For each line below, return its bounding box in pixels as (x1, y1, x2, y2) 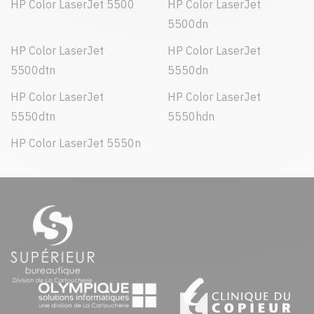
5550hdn (168, 109, 214, 123)
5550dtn (11, 109, 55, 123)
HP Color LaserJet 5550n (11, 136, 141, 150)
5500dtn (11, 63, 55, 77)
